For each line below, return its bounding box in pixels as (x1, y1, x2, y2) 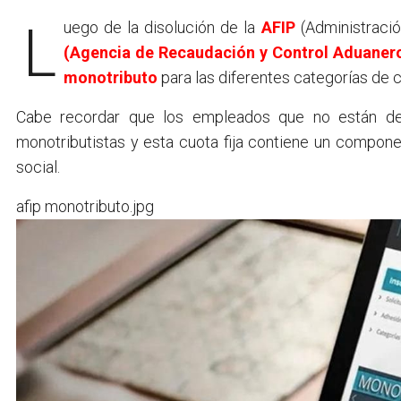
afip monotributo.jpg (16, 196, 154, 216)
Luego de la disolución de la (64, 17, 261, 37)
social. (16, 157, 60, 176)
